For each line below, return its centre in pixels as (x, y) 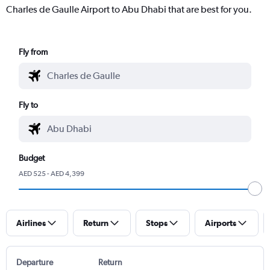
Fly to (29, 105)
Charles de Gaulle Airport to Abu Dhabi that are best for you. (129, 9)
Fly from (33, 52)
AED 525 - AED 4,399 (52, 173)
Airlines (31, 223)
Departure (35, 262)
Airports (221, 223)
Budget (32, 158)
